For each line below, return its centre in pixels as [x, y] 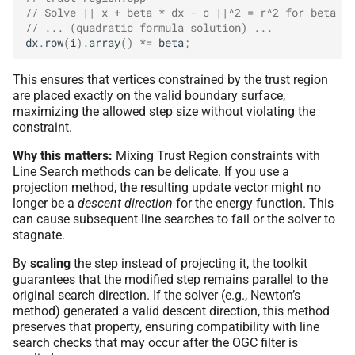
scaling [50, 263]
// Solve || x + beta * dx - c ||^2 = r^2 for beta [181, 13]
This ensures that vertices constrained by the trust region [170, 79]
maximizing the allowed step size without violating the [164, 111]
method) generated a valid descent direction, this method [171, 311]
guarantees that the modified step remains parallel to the [170, 279]
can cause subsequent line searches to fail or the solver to [174, 219]
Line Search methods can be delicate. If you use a [151, 171]
